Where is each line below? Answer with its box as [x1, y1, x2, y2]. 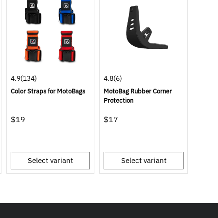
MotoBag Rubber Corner [104, 87, 172, 96]
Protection [104, 96, 134, 105]
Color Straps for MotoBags [10, 87, 85, 96]
